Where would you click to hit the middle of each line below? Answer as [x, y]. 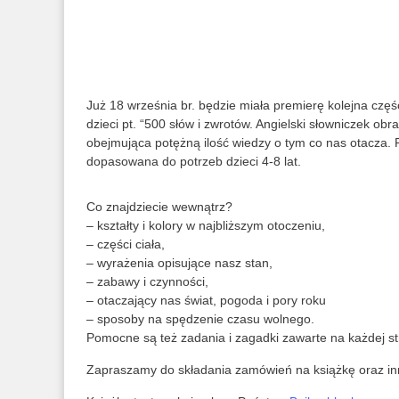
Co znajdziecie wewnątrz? [159, 207]
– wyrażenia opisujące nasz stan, [179, 263]
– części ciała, [126, 244]
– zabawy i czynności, [147, 281]
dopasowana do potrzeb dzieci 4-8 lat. [194, 161]
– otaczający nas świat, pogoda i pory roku [206, 300]
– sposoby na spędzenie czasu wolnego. [200, 319]
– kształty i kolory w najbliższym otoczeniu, [206, 225]
